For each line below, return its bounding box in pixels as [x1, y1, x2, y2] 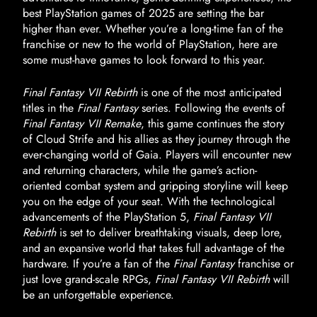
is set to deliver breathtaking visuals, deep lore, [56, 224, 282, 241]
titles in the [23, 100, 77, 116]
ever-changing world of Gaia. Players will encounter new [23, 146, 292, 163]
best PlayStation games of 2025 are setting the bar [23, 5, 264, 21]
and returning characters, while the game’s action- [23, 162, 257, 178]
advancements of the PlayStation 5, [23, 209, 193, 225]
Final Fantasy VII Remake [23, 115, 141, 132]
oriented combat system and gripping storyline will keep [23, 178, 288, 194]
